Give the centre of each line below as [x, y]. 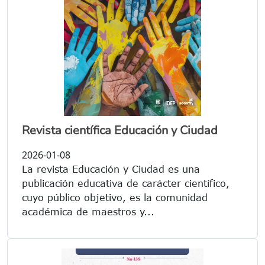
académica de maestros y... [88, 212]
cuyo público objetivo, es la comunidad [115, 198]
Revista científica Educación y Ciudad [120, 131]
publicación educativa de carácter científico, [126, 184]
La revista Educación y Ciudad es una [111, 169]
